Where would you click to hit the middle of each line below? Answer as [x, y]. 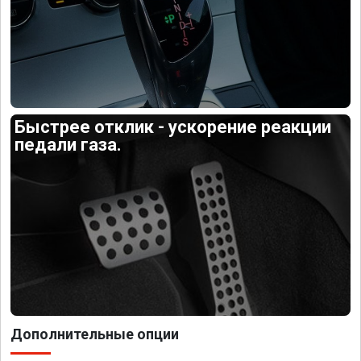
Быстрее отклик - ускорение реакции [173, 127]
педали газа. [68, 145]
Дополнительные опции [95, 334]
